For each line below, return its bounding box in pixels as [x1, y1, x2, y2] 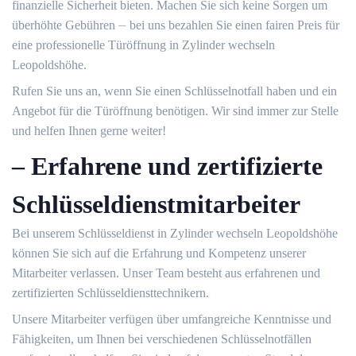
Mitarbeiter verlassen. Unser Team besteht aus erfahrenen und [12, 266, 320, 280]
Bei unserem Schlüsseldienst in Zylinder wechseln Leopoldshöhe [12, 226, 338, 240]
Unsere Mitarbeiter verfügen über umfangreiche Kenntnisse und [12, 312, 331, 326]
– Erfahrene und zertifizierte [12, 152, 323, 180]
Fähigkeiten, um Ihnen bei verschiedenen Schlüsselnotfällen [12, 332, 311, 346]
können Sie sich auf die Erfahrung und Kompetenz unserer [12, 246, 306, 260]
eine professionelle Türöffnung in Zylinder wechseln [12, 38, 275, 52]
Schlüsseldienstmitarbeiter [12, 190, 300, 219]
